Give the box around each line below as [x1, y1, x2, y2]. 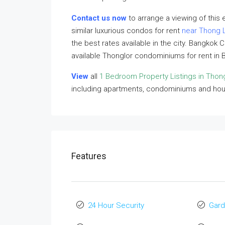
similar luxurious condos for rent [71, 26, 182, 35]
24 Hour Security [88, 201, 144, 210]
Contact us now [71, 14, 127, 23]
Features [71, 151, 106, 161]
